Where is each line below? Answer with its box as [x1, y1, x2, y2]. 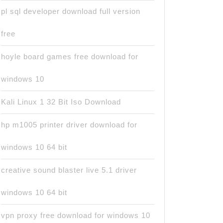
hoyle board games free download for [1, 52, 138, 61]
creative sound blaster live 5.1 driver [1, 166, 137, 174]
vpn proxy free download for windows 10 [1, 211, 150, 220]
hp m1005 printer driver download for [1, 120, 137, 129]
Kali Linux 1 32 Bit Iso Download [1, 98, 121, 106]
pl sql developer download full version [1, 7, 140, 15]
